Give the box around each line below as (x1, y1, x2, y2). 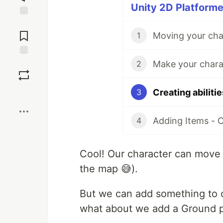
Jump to (10, 19, 37, 28)
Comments (6, 27, 41, 36)
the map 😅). (80, 163, 138, 175)
